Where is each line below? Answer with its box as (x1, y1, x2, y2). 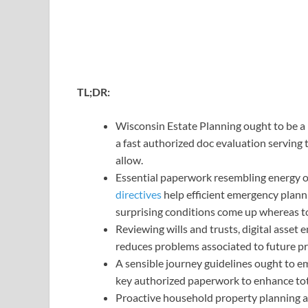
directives (115, 188, 162, 201)
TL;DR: (77, 85, 110, 99)
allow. (115, 153, 143, 167)
